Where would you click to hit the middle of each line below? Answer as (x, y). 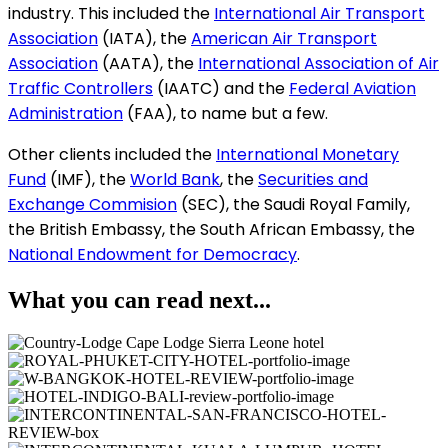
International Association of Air (318, 64)
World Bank (175, 180)
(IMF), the (88, 180)
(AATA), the (148, 64)
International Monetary (307, 155)
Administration (65, 114)
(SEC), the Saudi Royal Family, (293, 205)
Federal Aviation (352, 89)
